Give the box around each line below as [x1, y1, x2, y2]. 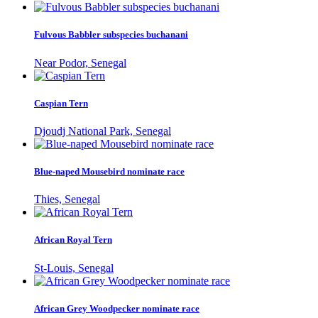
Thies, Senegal [34, 193, 100, 206]
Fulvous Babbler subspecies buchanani [34, 29, 188, 40]
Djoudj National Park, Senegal [34, 124, 171, 137]
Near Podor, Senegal [34, 56, 126, 69]
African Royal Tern [34, 234, 112, 246]
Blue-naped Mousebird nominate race [34, 166, 185, 177]
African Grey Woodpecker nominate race [34, 302, 199, 314]
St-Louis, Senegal [34, 261, 114, 274]
